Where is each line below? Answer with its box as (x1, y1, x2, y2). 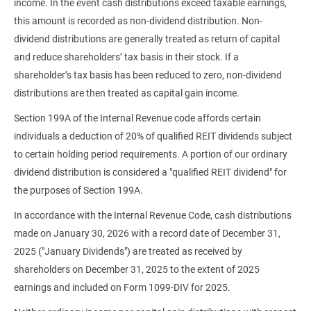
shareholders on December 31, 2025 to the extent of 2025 (14, 264, 260, 275)
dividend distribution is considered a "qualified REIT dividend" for (14, 167, 287, 178)
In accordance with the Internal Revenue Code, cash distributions (14, 210, 292, 221)
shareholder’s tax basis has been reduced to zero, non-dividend (14, 69, 282, 81)
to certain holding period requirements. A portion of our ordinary (14, 149, 287, 160)
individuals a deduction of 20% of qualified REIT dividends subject (14, 131, 292, 142)
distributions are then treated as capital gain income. (14, 87, 239, 99)
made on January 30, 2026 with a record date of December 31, (14, 228, 280, 239)
